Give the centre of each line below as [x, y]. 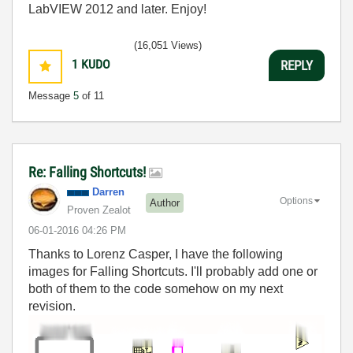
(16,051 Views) [168, 46]
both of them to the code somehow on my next [156, 289]
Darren [108, 192]
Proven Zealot [99, 210]
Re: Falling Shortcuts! [89, 173]
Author [165, 203]
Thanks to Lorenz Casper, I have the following [156, 255]
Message [51, 96]
